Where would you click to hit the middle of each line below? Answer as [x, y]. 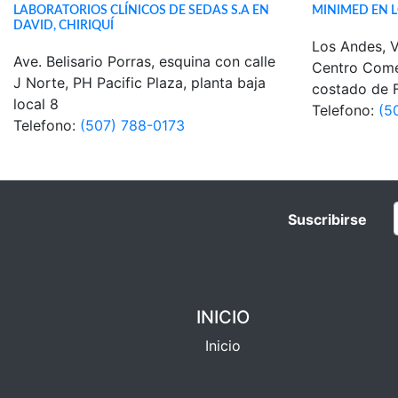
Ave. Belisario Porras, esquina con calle [144, 61]
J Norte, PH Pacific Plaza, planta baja [139, 83]
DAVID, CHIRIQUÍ [64, 25]
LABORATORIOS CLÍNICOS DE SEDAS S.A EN [141, 10]
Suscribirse [328, 219]
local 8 [36, 104]
